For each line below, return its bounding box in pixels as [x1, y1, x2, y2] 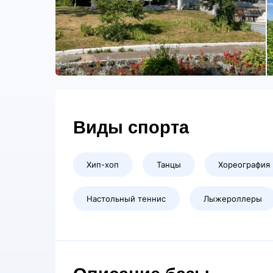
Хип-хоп [87, 160, 119, 170]
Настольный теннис [87, 194, 166, 204]
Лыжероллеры [203, 194, 262, 204]
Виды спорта [73, 118, 189, 138]
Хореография [218, 160, 271, 170]
